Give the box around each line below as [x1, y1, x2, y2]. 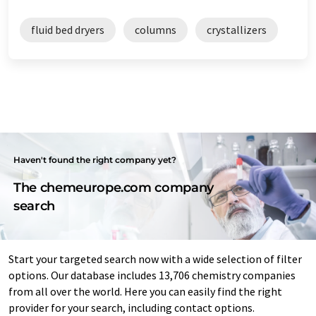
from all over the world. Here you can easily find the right [8, 284, 282, 298]
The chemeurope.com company [13, 179, 214, 195]
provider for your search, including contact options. [8, 300, 255, 315]
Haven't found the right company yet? [13, 154, 177, 165]
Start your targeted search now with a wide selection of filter [8, 251, 302, 266]
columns [135, 22, 176, 37]
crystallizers [207, 22, 267, 37]
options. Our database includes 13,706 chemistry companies [8, 267, 296, 282]
